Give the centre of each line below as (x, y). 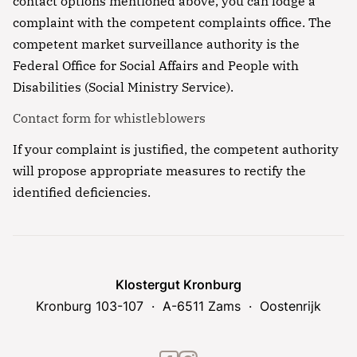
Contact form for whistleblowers (109, 118)
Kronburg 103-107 (92, 306)
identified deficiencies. (82, 192)
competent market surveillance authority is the (156, 43)
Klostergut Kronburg (178, 284)
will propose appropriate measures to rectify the (159, 170)
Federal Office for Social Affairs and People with (156, 65)
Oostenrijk (290, 306)
